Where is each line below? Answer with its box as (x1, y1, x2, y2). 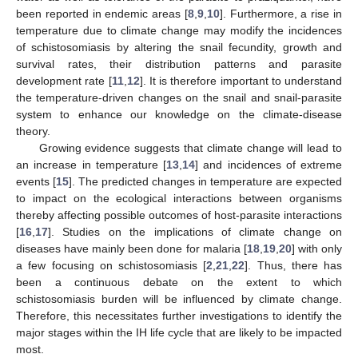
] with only (291, 241, 343, 255)
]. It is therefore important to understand (139, 74, 342, 87)
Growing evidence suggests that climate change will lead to (38, 141, 342, 154)
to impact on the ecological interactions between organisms (16, 191, 342, 205)
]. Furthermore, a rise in (219, 6, 343, 20)
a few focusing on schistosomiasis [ (16, 258, 207, 272)
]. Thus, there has (245, 258, 342, 272)
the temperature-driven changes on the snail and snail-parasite (16, 90, 342, 104)
